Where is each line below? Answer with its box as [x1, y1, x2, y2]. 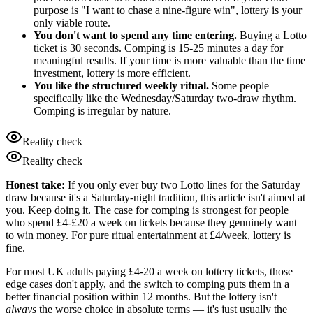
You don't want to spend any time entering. [34, 29, 237, 42]
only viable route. [34, 17, 110, 29]
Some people [209, 80, 269, 92]
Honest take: [6, 179, 65, 191]
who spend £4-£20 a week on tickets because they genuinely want [6, 217, 297, 229]
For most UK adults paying [6, 265, 129, 278]
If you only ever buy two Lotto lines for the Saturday [65, 179, 300, 191]
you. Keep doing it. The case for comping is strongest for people [6, 204, 289, 217]
